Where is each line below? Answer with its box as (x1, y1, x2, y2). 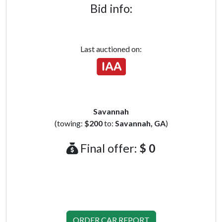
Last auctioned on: (80, 44, 142, 54)
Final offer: (78, 141, 139, 155)
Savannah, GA (114, 118, 166, 128)
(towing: (54, 118, 84, 128)
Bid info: (90, 1, 132, 15)
